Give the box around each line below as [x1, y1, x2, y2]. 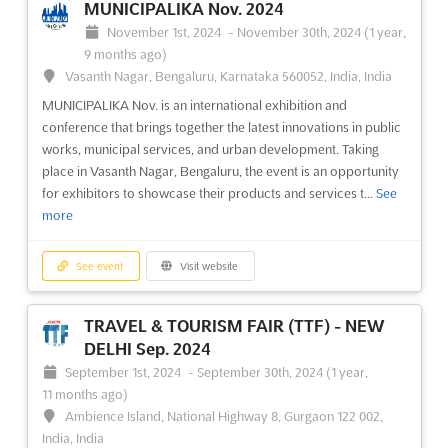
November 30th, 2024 [237, 24, 365, 39]
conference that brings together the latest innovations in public [41, 119, 401, 134]
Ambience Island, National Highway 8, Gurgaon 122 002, [65, 409, 384, 424]
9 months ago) [83, 46, 167, 61]
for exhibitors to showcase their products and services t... [41, 185, 376, 200]
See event [73, 260, 124, 272]
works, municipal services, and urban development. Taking [41, 141, 379, 156]
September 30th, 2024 [197, 365, 327, 380]
